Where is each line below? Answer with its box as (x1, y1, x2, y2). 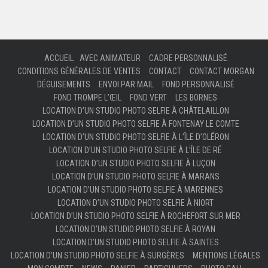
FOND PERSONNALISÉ (162, 79, 234, 89)
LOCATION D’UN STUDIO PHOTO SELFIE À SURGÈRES (11, 250, 184, 260)
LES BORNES (175, 92, 217, 102)
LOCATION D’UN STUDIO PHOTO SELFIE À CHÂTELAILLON (42, 105, 229, 115)
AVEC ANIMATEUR (79, 53, 141, 63)
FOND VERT (130, 92, 167, 102)
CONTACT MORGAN (189, 66, 254, 76)
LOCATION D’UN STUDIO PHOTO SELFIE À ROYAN (56, 224, 215, 234)
